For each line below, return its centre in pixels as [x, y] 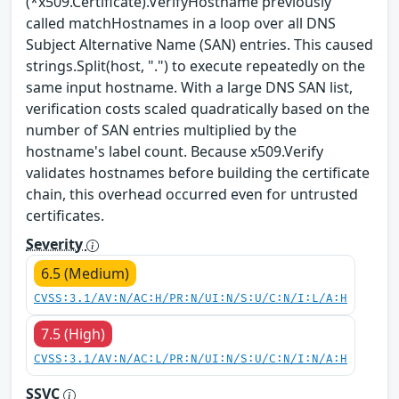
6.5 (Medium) [85, 274]
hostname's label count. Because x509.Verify [175, 152]
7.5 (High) [73, 334]
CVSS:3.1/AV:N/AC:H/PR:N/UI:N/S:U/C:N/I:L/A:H [191, 299]
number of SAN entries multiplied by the [161, 130]
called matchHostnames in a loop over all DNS [181, 24]
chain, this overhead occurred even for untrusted [192, 195]
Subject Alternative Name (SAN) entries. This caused [199, 45]
